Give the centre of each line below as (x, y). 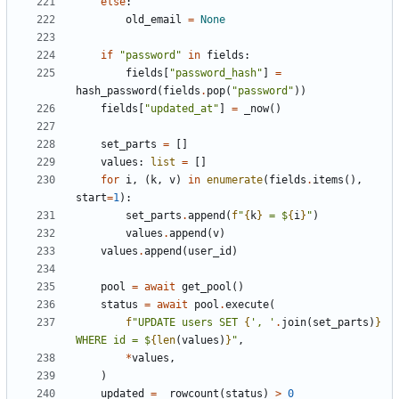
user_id (210, 251)
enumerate (235, 179)
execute (247, 304)
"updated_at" (182, 108)
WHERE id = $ (113, 340)
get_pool (207, 286)
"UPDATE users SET (188, 322)
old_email (154, 19)
